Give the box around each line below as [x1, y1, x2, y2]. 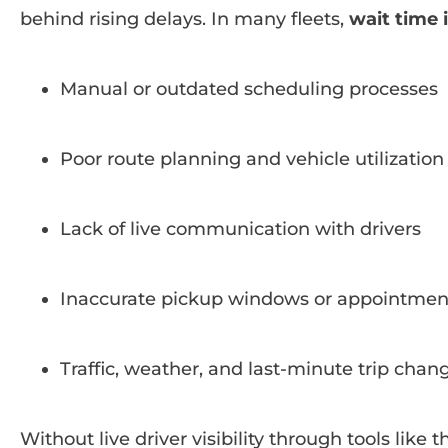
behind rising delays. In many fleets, [20, 7, 349, 30]
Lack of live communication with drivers [60, 217, 421, 240]
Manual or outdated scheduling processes [60, 77, 438, 100]
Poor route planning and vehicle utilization [60, 147, 444, 170]
